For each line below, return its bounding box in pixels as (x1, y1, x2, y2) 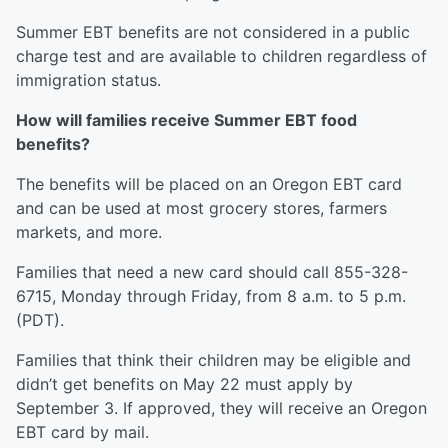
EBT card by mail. (16, 422, 149, 443)
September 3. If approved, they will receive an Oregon (16, 398, 427, 419)
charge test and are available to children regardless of (16, 46, 427, 67)
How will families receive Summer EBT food (16, 110, 357, 131)
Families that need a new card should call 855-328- (16, 262, 408, 283)
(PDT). (16, 310, 64, 331)
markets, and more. (16, 222, 162, 243)
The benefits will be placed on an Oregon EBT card (16, 174, 402, 195)
